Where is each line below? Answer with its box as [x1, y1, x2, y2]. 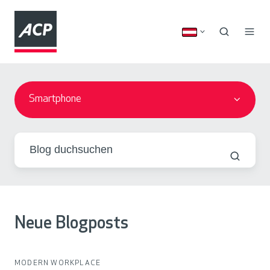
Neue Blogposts [14, 215, 128, 233]
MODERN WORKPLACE [14, 259, 101, 267]
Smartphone [29, 93, 82, 105]
